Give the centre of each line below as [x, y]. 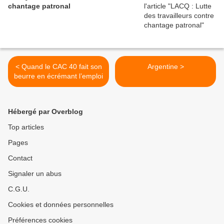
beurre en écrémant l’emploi [58, 76]
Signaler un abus [35, 174]
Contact [20, 158]
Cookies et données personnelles [61, 205]
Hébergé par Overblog [45, 112]
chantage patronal [39, 6]
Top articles [26, 127]
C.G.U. [19, 189]
